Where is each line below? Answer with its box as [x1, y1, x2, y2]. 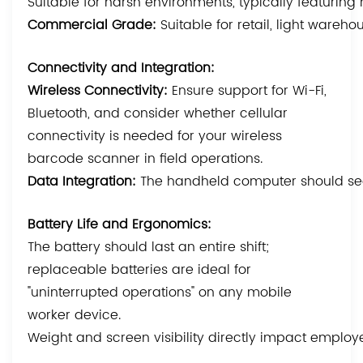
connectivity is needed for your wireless [28, 126, 283, 147]
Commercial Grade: [28, 15, 157, 36]
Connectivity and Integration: [28, 58, 216, 79]
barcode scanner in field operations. [28, 148, 263, 170]
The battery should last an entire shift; [28, 237, 270, 258]
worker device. [28, 305, 122, 327]
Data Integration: [28, 171, 141, 193]
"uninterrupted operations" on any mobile [28, 282, 293, 304]
